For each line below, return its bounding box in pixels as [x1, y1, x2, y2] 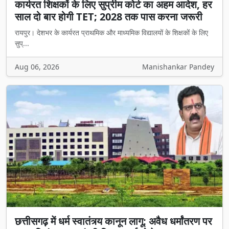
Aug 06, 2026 [15, 62, 59, 72]
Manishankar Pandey [142, 62, 214, 72]
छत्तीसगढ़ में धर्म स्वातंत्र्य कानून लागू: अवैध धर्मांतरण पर [15, 214, 212, 228]
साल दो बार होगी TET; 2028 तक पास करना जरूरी [15, 10, 202, 24]
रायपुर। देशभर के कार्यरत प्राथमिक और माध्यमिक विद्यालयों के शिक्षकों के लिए [15, 28, 208, 38]
